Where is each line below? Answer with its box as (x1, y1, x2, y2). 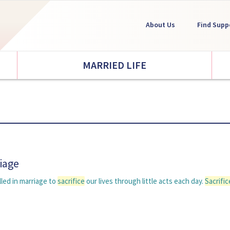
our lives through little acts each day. (85, 176, 205, 186)
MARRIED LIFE (82, 59, 146, 71)
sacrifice (57, 176, 85, 186)
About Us (146, 20, 175, 29)
